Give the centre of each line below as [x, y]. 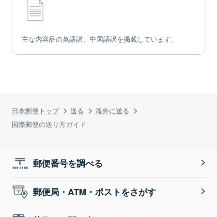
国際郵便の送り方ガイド [49, 124]
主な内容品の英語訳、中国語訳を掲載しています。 [100, 39]
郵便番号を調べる [68, 163]
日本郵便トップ [35, 110]
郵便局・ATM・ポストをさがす [95, 192]
